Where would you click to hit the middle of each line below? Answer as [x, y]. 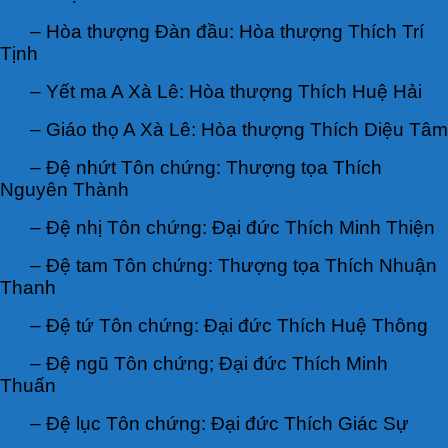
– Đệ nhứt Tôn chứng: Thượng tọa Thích [206, 167]
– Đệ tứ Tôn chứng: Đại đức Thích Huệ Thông [229, 325]
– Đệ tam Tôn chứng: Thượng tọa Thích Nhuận [233, 265]
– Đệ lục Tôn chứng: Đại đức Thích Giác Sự [219, 423]
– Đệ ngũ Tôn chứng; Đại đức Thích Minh [209, 363]
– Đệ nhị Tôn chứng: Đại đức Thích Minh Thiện [232, 227]
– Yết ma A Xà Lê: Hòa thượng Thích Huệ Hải [226, 91]
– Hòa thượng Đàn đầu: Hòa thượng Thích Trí [227, 31]
